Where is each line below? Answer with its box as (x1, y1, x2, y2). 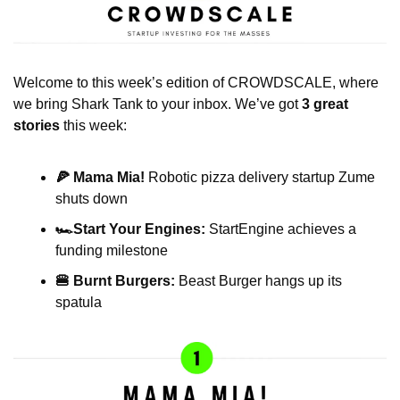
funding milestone (55, 243, 168, 259)
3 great (302, 96, 348, 112)
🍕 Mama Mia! (55, 170, 148, 186)
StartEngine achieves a (205, 221, 356, 237)
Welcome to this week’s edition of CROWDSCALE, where (13, 75, 379, 91)
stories (13, 118, 60, 134)
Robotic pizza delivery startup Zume (148, 170, 375, 186)
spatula (55, 295, 102, 311)
